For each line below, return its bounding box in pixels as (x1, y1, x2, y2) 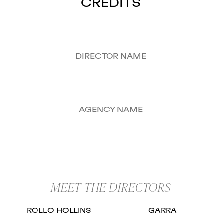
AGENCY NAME (78, 106, 143, 114)
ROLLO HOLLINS (26, 207, 91, 215)
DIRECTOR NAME (75, 53, 146, 61)
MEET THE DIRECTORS (50, 179, 171, 196)
